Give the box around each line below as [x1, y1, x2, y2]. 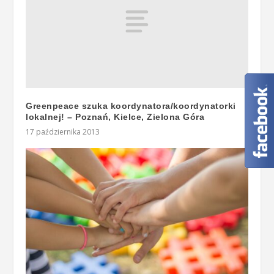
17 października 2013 [26, 126, 100, 137]
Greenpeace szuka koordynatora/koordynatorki [26, 100, 236, 111]
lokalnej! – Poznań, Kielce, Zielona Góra [26, 111, 205, 122]
